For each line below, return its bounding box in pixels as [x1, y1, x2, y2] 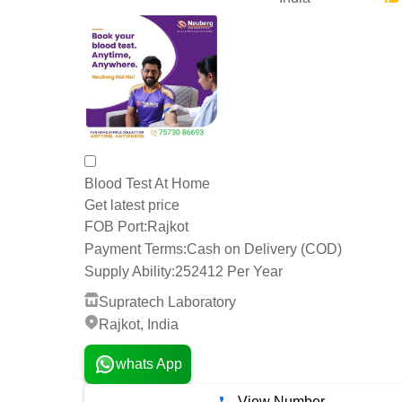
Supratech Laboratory [99, 293, 236, 310]
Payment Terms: [84, 241, 187, 258]
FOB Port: [84, 219, 147, 235]
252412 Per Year [175, 263, 283, 279]
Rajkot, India [99, 316, 179, 332]
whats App [115, 355, 182, 371]
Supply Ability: [84, 263, 175, 279]
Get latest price [84, 197, 179, 213]
